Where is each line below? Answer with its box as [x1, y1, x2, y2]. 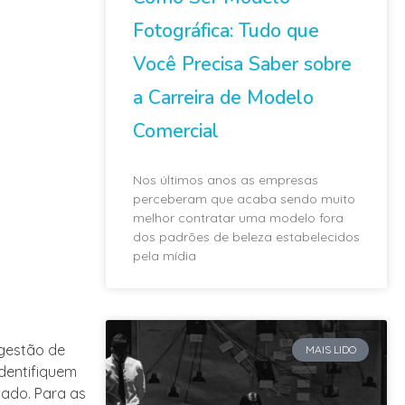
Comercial [133, 118, 219, 144]
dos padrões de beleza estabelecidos [133, 228, 360, 245]
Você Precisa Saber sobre [133, 51, 352, 77]
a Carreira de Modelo [133, 84, 314, 110]
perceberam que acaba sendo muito [133, 190, 355, 207]
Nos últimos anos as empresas [133, 171, 318, 188]
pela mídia [133, 247, 196, 264]
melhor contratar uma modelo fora [133, 209, 344, 226]
